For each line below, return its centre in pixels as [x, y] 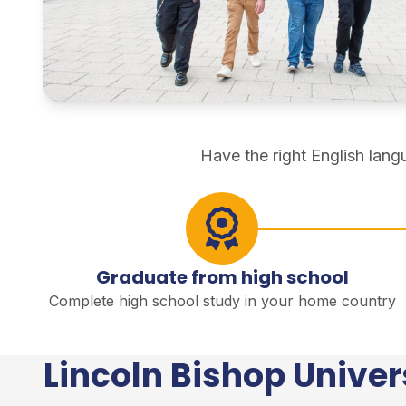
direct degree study [116, 113]
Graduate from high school [222, 278]
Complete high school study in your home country [222, 301]
